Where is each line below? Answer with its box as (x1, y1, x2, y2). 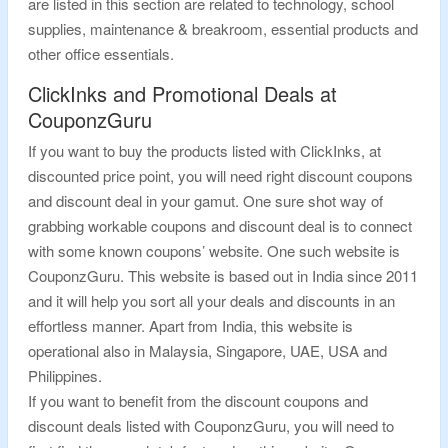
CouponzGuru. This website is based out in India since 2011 (28, 265, 418, 286)
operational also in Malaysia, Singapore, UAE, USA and (28, 340, 387, 361)
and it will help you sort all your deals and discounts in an (28, 290, 395, 311)
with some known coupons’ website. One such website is (28, 240, 400, 261)
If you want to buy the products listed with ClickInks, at (28, 140, 381, 161)
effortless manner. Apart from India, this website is (28, 315, 353, 336)
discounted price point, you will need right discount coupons (28, 165, 413, 186)
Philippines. (28, 365, 102, 386)
